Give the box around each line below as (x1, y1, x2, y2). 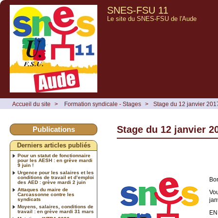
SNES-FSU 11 (107, 5, 168, 16)
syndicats (18, 197, 41, 202)
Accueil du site (12, 101, 51, 108)
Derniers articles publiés (17, 142, 91, 149)
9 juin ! (18, 163, 34, 168)
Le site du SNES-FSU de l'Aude (107, 15, 197, 22)
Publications (32, 125, 75, 133)
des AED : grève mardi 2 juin (18, 180, 86, 185)
